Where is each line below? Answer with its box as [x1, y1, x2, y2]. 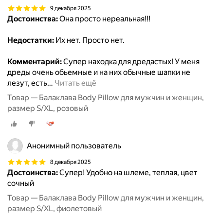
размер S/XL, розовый [7, 104, 88, 113]
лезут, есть [7, 78, 47, 88]
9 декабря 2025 [50, 4, 91, 12]
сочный [7, 179, 34, 188]
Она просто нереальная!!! [58, 14, 150, 24]
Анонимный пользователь [27, 141, 121, 151]
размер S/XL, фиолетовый [7, 204, 102, 214]
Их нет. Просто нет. [54, 36, 125, 45]
